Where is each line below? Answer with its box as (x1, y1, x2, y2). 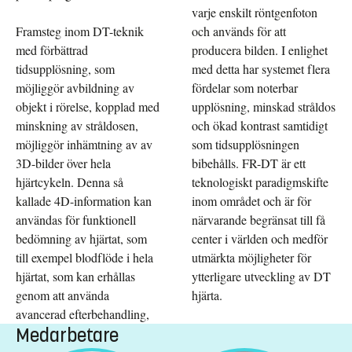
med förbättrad (16, 41, 88, 58)
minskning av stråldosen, (16, 116, 138, 134)
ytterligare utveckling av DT (192, 267, 331, 284)
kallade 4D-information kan (16, 192, 152, 209)
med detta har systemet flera (192, 60, 330, 77)
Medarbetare (16, 323, 119, 347)
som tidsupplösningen (192, 135, 299, 152)
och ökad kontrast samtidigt (192, 116, 328, 134)
